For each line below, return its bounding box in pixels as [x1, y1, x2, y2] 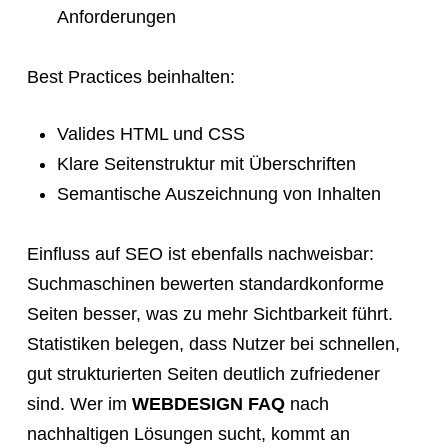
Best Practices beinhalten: [26, 67, 235, 88]
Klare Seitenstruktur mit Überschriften [56, 154, 356, 175]
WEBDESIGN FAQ [131, 394, 285, 415]
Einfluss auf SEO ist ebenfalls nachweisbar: [26, 244, 374, 265]
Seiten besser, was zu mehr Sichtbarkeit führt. [26, 304, 393, 325]
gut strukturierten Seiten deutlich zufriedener [26, 364, 380, 385]
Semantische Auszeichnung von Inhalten [56, 184, 381, 205]
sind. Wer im [26, 394, 132, 415]
